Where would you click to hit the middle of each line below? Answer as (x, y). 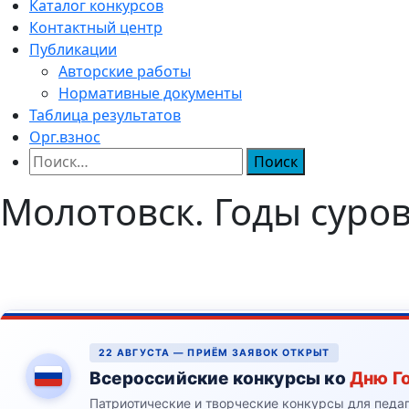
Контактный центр (96, 27)
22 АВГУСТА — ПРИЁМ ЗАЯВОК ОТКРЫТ (215, 352)
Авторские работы (125, 71)
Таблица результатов (105, 115)
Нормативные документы (150, 93)
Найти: (52, 157)
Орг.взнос (65, 136)
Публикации (73, 49)
